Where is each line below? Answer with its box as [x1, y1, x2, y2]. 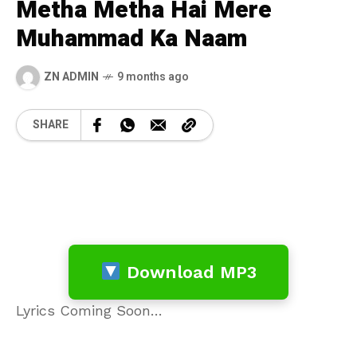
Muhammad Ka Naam [16, 21, 247, 57]
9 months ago [117, 69, 189, 86]
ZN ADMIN [44, 69, 99, 86]
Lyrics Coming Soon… [16, 301, 163, 319]
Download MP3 [120, 261, 257, 282]
